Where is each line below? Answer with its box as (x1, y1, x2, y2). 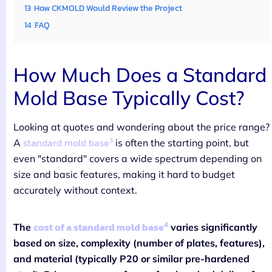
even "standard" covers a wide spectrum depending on (13, 152, 262, 165)
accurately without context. (13, 183, 137, 196)
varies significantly (168, 220, 257, 233)
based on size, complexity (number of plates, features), (13, 236, 265, 249)
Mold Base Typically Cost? (13, 85, 244, 110)
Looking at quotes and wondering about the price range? (13, 120, 270, 133)
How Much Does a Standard (13, 62, 267, 87)
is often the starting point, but (113, 136, 249, 149)
